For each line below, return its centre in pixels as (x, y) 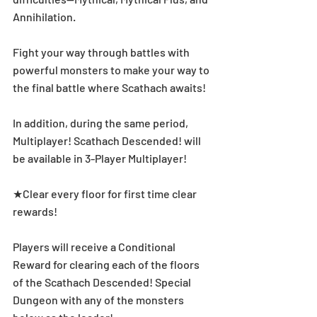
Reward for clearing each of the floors (107, 264)
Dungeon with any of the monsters (99, 299)
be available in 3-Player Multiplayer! (101, 158)
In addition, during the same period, (102, 122)
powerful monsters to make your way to (112, 69)
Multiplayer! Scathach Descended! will (108, 140)
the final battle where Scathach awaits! (109, 87)
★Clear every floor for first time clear (106, 193)
